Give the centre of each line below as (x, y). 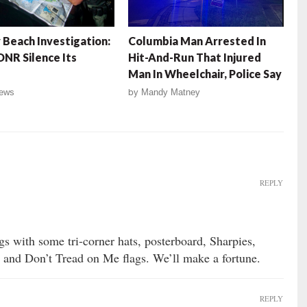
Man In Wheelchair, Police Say (205, 74)
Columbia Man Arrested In (197, 41)
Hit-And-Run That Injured (195, 58)
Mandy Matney (171, 93)
